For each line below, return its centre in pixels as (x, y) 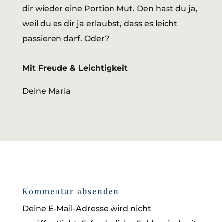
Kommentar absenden (71, 191)
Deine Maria (46, 91)
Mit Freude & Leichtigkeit (75, 68)
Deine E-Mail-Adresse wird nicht (86, 209)
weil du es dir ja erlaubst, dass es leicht (100, 24)
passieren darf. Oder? (65, 39)
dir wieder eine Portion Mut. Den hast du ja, (110, 9)
